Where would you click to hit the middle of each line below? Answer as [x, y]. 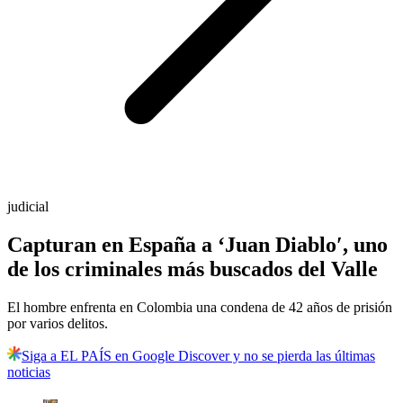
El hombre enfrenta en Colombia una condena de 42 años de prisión [200, 308]
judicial [28, 207]
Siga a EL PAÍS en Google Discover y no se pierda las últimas [198, 356]
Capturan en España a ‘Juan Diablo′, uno [197, 245]
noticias [29, 372]
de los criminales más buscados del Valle [193, 269]
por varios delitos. [58, 324]
